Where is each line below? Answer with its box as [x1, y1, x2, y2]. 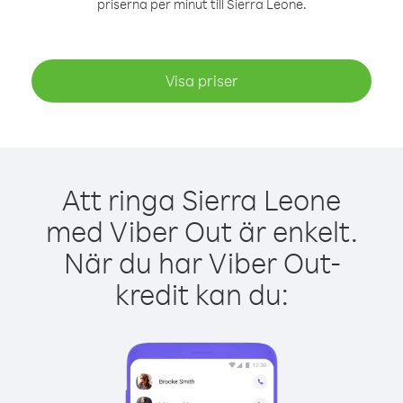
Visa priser [165, 71, 238, 90]
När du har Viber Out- [63, 244, 340, 281]
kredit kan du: [114, 275, 289, 312]
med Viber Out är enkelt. [45, 212, 358, 249]
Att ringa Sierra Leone [62, 181, 341, 218]
